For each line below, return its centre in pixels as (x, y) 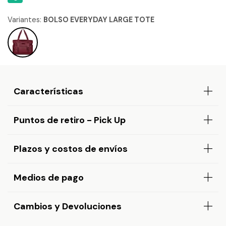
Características (48, 91)
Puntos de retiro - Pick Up (70, 120)
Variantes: (25, 20)
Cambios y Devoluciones (68, 206)
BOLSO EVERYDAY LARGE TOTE (99, 20)
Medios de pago (49, 178)
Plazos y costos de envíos (71, 149)
